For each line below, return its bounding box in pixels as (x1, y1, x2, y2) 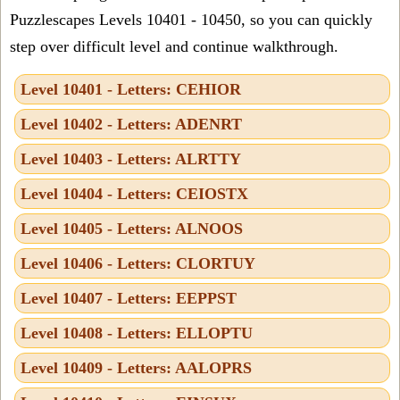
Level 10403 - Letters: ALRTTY (21, 149, 241, 168)
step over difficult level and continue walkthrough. (10, 37, 338, 55)
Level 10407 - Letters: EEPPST (21, 288, 237, 307)
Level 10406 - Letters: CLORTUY (21, 254, 255, 272)
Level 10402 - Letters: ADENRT (21, 114, 242, 133)
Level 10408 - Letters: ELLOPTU (21, 323, 253, 342)
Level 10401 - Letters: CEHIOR (21, 79, 241, 98)
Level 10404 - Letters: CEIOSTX (21, 184, 248, 203)
